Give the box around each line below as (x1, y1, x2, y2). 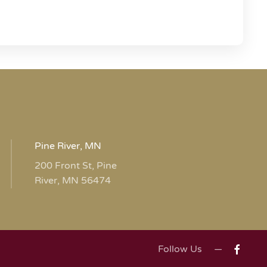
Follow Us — (158, 243, 222, 255)
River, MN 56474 (34, 175, 111, 187)
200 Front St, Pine (34, 160, 117, 172)
